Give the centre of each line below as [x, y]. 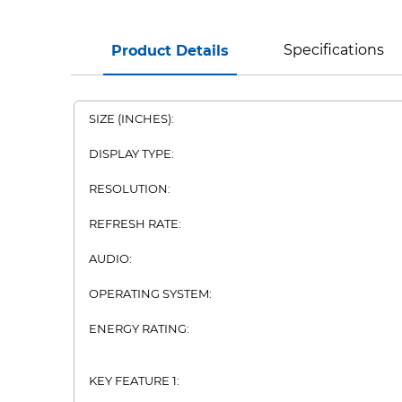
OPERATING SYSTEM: [150, 293]
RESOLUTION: [130, 188]
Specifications [333, 50]
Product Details [170, 51]
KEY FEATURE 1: [134, 380]
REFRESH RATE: [135, 223]
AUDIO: [110, 258]
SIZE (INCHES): [131, 118]
